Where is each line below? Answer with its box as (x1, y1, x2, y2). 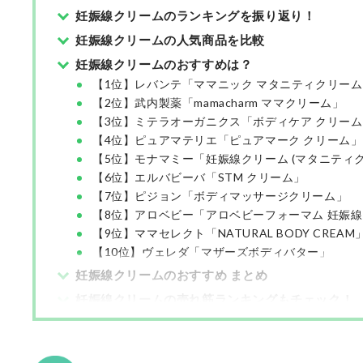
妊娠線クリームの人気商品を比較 (75, 32, 266, 47)
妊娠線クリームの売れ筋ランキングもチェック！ (75, 292, 354, 306)
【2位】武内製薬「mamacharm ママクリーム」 (92, 96, 344, 109)
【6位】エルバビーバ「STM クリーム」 (92, 170, 305, 184)
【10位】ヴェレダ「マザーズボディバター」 (92, 245, 331, 258)
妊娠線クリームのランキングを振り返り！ (75, 8, 316, 23)
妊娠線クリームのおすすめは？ (75, 57, 253, 71)
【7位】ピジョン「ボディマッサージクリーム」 (92, 189, 348, 203)
